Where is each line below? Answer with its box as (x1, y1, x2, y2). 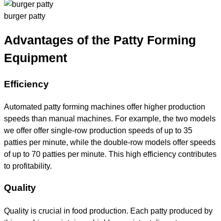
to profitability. (4, 161, 52, 171)
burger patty (4, 11, 45, 21)
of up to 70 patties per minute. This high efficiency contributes (4, 149, 217, 159)
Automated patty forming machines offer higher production (4, 102, 205, 111)
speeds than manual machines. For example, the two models (4, 114, 216, 123)
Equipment (4, 51, 67, 65)
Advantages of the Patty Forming (4, 34, 196, 47)
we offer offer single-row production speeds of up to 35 (4, 126, 192, 135)
